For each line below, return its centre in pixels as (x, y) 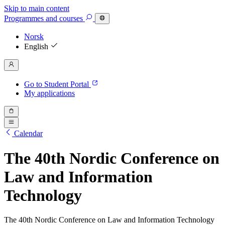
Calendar (28, 134)
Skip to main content (37, 8)
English (37, 47)
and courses (64, 19)
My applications (49, 93)
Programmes (24, 19)
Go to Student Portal (58, 84)
